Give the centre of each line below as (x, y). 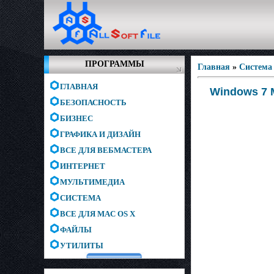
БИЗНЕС (76, 118)
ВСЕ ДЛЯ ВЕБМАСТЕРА (106, 150)
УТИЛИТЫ (82, 246)
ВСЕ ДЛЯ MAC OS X (98, 214)
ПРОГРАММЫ (114, 64)
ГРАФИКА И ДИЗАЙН (100, 134)
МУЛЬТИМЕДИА (92, 182)
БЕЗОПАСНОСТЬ (93, 102)
